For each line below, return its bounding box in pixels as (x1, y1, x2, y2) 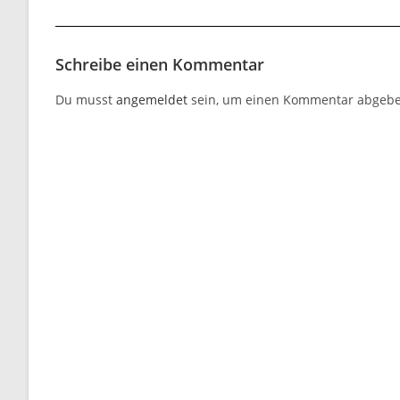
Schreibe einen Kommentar (55, 54, 264, 75)
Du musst (55, 91, 116, 108)
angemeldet (116, 91, 187, 108)
